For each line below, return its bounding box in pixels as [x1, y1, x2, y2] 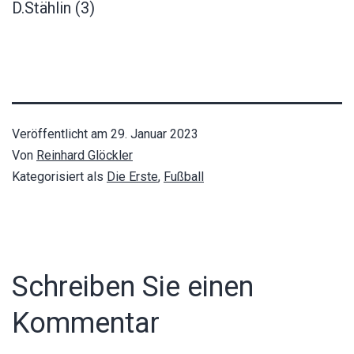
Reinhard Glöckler [36, 147, 133, 163]
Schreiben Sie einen [12, 269, 254, 303]
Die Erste [107, 168, 158, 184]
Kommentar [12, 306, 160, 340]
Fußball [164, 168, 204, 184]
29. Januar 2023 [111, 126, 198, 141]
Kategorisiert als [12, 168, 107, 184]
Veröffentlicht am [12, 126, 111, 141]
